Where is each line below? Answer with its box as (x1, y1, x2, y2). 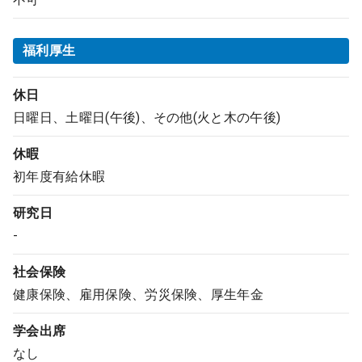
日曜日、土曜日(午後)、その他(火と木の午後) (13, 110, 281, 125)
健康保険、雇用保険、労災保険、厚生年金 (13, 287, 264, 302)
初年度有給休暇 (13, 169, 106, 184)
